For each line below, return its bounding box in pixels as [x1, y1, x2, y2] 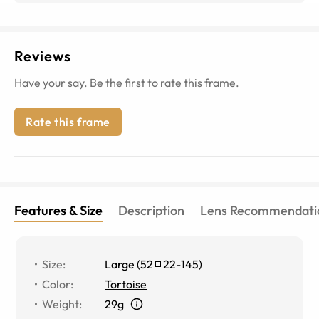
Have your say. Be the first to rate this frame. [14, 75, 239, 90]
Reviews [14, 46, 71, 65]
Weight [42, 296, 80, 311]
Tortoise [105, 276, 147, 291]
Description [118, 202, 184, 219]
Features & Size [14, 202, 103, 219]
